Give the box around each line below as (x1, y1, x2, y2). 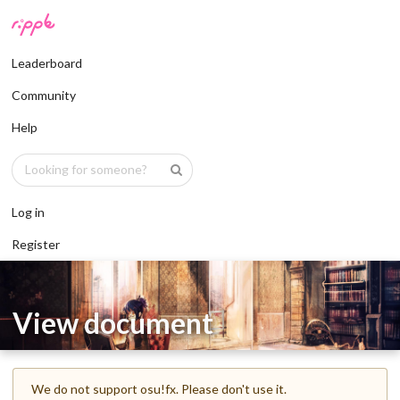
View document (12, 304, 213, 340)
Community (12, 87, 76, 103)
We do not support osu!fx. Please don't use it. (31, 380, 287, 396)
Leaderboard (12, 54, 82, 71)
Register (12, 236, 60, 252)
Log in (12, 204, 45, 220)
